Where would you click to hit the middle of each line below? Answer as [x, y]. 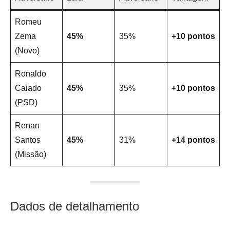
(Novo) [27, 51]
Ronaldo [31, 74]
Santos [28, 140]
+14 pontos [193, 140]
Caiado [28, 88]
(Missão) [31, 155]
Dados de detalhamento [75, 206]
